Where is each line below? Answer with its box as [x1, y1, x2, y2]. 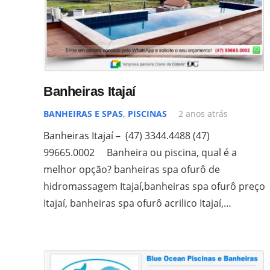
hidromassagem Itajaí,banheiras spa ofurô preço [43, 179, 265, 193]
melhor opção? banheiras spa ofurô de [43, 162, 220, 176]
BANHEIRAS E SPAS [43, 107, 123, 119]
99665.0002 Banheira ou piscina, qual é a [43, 145, 237, 159]
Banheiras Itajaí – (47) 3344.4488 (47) [43, 128, 210, 142]
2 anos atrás [178, 107, 228, 119]
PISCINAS [128, 107, 167, 119]
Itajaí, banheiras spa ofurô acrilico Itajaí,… [43, 196, 231, 210]
